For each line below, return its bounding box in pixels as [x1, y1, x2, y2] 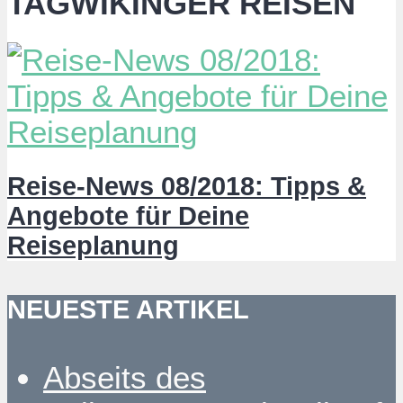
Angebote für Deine [7, 201, 249, 230]
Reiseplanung [7, 230, 179, 260]
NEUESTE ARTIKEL [7, 295, 249, 325]
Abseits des [43, 359, 206, 395]
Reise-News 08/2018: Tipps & [7, 171, 366, 201]
